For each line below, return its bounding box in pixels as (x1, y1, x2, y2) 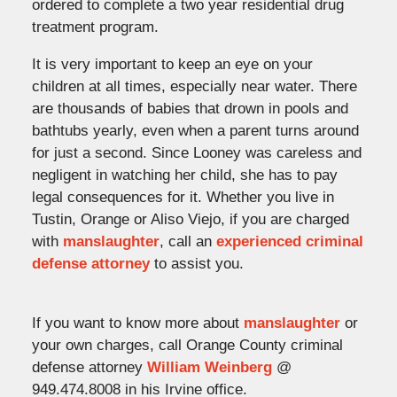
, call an (159, 232, 216, 250)
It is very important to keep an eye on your (31, 55, 313, 73)
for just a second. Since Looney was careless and (31, 144, 362, 161)
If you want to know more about (31, 314, 244, 331)
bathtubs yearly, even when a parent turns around (31, 121, 359, 139)
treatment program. (31, 18, 159, 35)
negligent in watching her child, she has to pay (31, 166, 338, 183)
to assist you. (149, 254, 244, 272)
